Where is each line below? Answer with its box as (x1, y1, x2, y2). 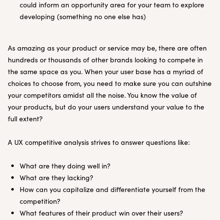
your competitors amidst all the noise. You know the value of (8, 90, 197, 100)
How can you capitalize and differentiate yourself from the (20, 185, 205, 194)
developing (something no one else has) (20, 12, 146, 21)
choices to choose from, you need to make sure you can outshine (8, 79, 212, 88)
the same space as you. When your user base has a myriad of (8, 67, 203, 76)
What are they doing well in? (20, 161, 112, 170)
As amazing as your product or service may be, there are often (8, 43, 207, 53)
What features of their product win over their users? (20, 208, 185, 218)
